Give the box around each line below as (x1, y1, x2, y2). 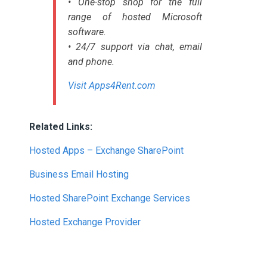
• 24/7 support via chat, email (68, 41, 202, 52)
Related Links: (29, 121, 92, 132)
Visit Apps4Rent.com (68, 80, 156, 91)
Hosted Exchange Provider (29, 216, 141, 228)
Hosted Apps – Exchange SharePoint (29, 145, 184, 156)
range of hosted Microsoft (68, 11, 202, 23)
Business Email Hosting (29, 169, 129, 180)
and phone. (68, 56, 114, 67)
